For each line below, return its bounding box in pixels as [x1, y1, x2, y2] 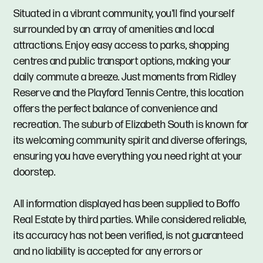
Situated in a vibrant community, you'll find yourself [14, 7, 235, 20]
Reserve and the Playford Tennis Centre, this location [14, 86, 244, 99]
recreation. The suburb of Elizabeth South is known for [14, 118, 249, 131]
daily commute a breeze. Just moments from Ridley [14, 70, 237, 83]
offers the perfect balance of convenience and [14, 102, 218, 115]
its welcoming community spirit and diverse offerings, [14, 134, 247, 147]
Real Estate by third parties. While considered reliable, [14, 213, 247, 226]
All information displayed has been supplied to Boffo [14, 197, 240, 210]
